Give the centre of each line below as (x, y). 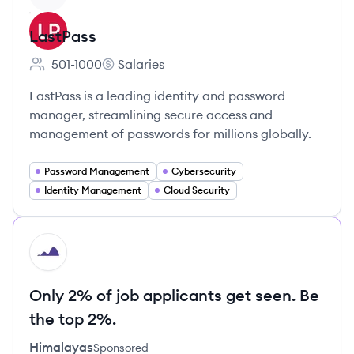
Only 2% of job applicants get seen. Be (174, 295)
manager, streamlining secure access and (151, 115)
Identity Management (93, 190)
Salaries (141, 64)
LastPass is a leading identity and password (157, 96)
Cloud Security (197, 190)
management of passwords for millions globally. (170, 134)
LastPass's (131, 72)
